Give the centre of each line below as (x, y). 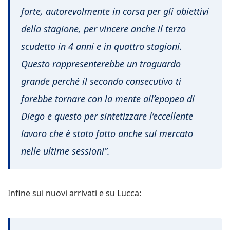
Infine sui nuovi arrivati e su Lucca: (74, 193)
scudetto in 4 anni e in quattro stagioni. (102, 46)
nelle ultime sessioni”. (65, 151)
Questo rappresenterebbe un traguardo (101, 63)
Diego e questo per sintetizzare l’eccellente (107, 116)
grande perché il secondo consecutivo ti (101, 81)
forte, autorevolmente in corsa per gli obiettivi (115, 11)
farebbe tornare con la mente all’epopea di (108, 98)
